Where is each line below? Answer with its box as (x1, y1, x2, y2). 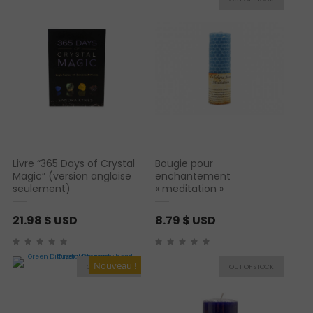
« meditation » (155, 182, 224, 196)
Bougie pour (155, 156, 213, 171)
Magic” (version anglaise (13, 169, 131, 184)
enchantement (155, 169, 231, 184)
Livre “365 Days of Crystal (13, 156, 135, 171)
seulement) (13, 182, 71, 196)
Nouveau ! (94, 259, 136, 272)
